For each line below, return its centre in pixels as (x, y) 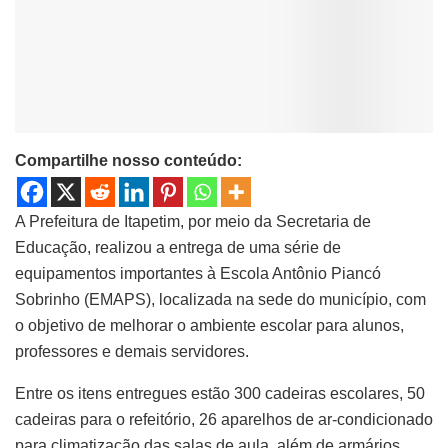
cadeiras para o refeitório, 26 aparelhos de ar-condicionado (224, 419)
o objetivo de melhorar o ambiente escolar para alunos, (209, 325)
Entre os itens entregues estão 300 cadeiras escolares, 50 (220, 393)
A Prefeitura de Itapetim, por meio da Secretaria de (193, 221)
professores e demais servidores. (132, 351)
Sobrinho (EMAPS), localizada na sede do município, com (220, 299)
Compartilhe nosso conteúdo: (128, 160)
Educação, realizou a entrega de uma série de (178, 247)
